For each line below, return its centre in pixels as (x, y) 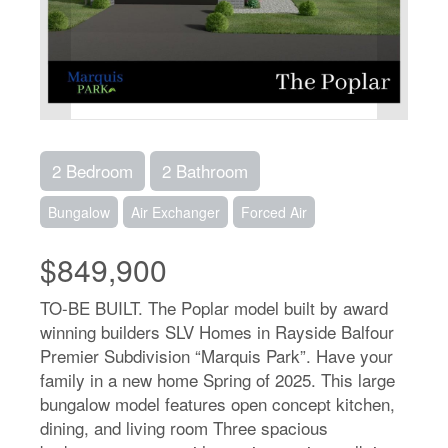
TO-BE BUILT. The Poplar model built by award (214, 307)
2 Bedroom (92, 170)
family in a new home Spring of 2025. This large (217, 379)
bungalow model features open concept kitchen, (217, 403)
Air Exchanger (175, 212)
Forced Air (274, 212)
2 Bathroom (205, 170)
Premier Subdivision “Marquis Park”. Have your (216, 355)
